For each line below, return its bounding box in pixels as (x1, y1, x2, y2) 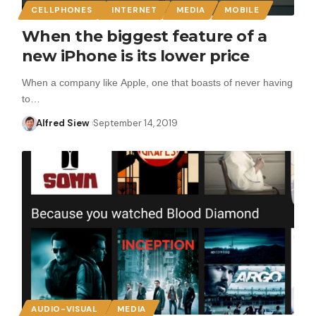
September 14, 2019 (92, 116, 178, 129)
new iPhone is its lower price (21, 46, 250, 66)
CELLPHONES (31, 4, 92, 16)
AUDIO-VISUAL (31, 303, 98, 315)
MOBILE (224, 4, 260, 16)
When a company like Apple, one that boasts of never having (21, 76, 293, 88)
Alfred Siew (36, 116, 90, 129)
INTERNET (111, 4, 157, 16)
